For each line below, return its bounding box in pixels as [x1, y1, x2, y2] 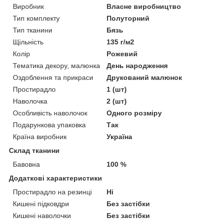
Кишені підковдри [13, 199, 69, 208]
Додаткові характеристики [9, 174, 102, 182]
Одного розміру [107, 109, 162, 117]
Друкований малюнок [107, 73, 183, 81]
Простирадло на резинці [13, 187, 92, 196]
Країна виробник [13, 132, 67, 141]
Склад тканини [9, 146, 60, 154]
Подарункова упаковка [13, 120, 86, 129]
